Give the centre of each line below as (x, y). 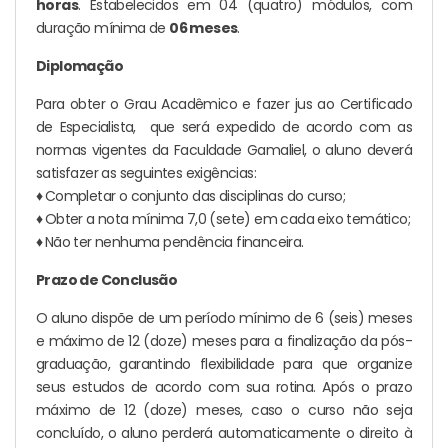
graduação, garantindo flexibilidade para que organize (224, 363)
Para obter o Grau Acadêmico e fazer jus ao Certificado (224, 103)
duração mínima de (103, 27)
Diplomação (79, 65)
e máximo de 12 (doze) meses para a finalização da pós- (224, 340)
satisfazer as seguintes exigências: (146, 172)
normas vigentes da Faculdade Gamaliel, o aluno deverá (224, 149)
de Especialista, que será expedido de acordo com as (224, 126)
